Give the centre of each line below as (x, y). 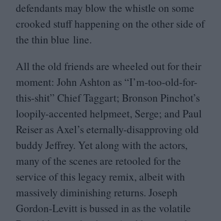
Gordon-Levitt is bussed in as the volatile (103, 208)
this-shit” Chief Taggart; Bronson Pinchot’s (108, 97)
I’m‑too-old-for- (163, 81)
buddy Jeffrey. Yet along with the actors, (102, 145)
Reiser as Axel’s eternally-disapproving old (107, 129)
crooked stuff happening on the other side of (110, 24)
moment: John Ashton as (70, 81)
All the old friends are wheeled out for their (109, 66)
